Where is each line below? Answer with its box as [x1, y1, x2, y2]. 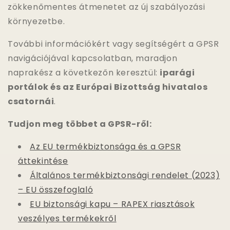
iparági [160, 66, 195, 79]
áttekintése [18, 155, 68, 167]
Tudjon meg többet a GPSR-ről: [8, 118, 152, 130]
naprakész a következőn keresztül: [8, 66, 160, 79]
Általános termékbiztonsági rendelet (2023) [30, 169, 220, 181]
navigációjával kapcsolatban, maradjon [8, 52, 178, 64]
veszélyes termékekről [18, 212, 117, 224]
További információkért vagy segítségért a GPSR [8, 37, 219, 50]
